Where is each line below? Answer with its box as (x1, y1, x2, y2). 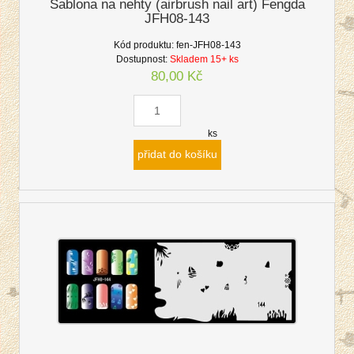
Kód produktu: (113, 40, 174, 51)
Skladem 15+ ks (169, 54, 239, 66)
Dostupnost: (115, 54, 168, 66)
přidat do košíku (137, 149, 217, 161)
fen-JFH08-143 (175, 40, 241, 51)
